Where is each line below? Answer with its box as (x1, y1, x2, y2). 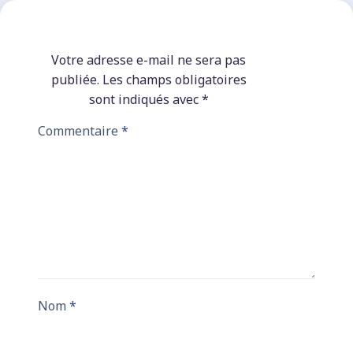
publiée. (50, 71, 99, 89)
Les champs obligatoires (102, 71, 247, 89)
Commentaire (38, 122, 121, 140)
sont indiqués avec (88, 91, 202, 109)
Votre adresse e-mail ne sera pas (51, 51, 247, 69)
